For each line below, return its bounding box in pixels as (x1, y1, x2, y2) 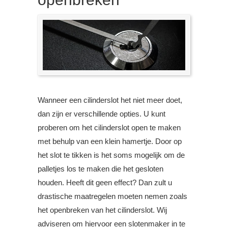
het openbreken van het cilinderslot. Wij (38, 206, 167, 215)
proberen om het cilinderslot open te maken (38, 123, 181, 132)
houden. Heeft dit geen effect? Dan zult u (38, 178, 172, 187)
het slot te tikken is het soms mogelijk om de (38, 151, 185, 160)
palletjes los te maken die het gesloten (38, 164, 163, 174)
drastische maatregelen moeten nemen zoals (38, 192, 187, 201)
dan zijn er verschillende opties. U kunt (38, 109, 165, 119)
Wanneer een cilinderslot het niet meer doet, (38, 96, 182, 105)
